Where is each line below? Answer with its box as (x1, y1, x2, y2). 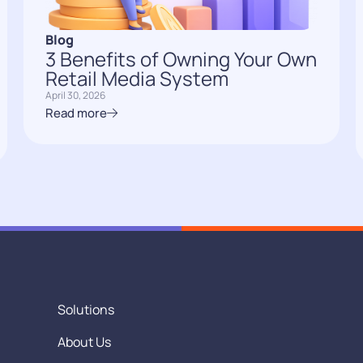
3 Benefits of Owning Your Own (45, 45, 317, 72)
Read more (45, 104, 107, 122)
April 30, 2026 (45, 88, 105, 102)
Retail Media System (45, 64, 228, 92)
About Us (58, 332, 112, 351)
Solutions (58, 300, 115, 318)
